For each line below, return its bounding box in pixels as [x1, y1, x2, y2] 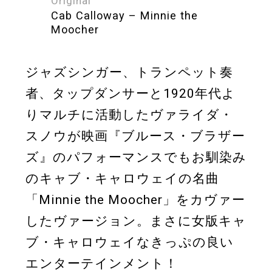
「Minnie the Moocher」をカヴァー [25, 192, 245, 207]
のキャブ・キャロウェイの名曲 [25, 171, 219, 186]
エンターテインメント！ [25, 256, 178, 271]
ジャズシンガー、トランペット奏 [25, 64, 233, 80]
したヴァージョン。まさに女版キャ [25, 213, 246, 228]
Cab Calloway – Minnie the [51, 8, 198, 22]
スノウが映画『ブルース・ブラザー [25, 128, 245, 143]
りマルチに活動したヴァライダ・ [25, 107, 233, 122]
